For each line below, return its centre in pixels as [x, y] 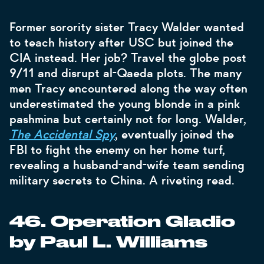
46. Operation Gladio [122, 222]
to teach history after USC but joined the [121, 42]
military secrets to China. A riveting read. [122, 180]
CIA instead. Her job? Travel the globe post [128, 58]
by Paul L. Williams [108, 243]
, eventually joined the [174, 134]
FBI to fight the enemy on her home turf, [117, 150]
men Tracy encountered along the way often [128, 88]
